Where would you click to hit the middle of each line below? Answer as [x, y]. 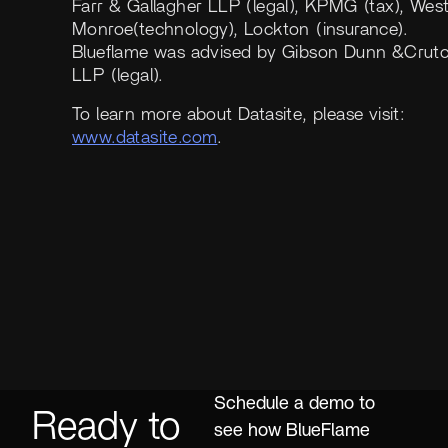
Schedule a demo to [295, 403]
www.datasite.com [145, 137]
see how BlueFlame [292, 430]
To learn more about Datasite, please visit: [239, 114]
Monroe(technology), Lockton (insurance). [240, 29]
